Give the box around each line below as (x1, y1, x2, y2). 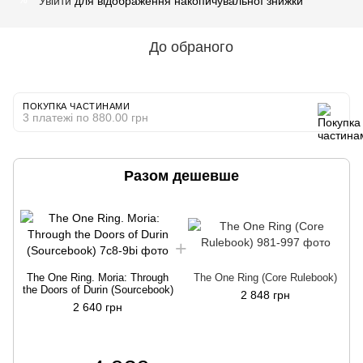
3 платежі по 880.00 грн (23, 110, 148, 124)
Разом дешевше (124, 167, 239, 184)
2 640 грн (73, 300, 122, 314)
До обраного (149, 38, 233, 55)
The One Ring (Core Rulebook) (194, 271, 337, 284)
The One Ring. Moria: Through (27, 271, 169, 284)
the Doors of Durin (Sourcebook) (22, 283, 173, 296)
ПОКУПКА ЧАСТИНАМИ (23, 100, 130, 111)
